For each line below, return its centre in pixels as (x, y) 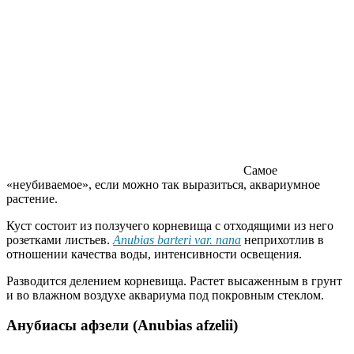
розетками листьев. (60, 239)
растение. (32, 198)
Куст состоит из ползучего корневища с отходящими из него (170, 225)
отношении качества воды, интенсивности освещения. (154, 254)
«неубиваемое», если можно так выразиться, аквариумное (163, 184)
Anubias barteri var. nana (177, 239)
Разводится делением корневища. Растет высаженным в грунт (174, 281)
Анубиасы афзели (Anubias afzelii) (122, 326)
